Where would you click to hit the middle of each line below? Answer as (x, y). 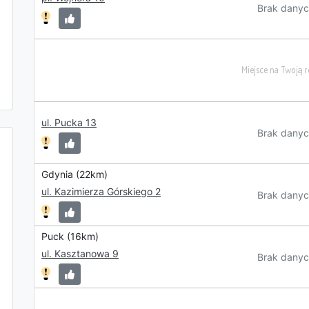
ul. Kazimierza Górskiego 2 (101, 191)
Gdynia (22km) (74, 174)
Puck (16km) (70, 236)
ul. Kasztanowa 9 (80, 253)
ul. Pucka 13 (69, 122)
